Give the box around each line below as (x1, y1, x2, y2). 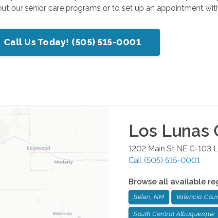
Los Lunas (128, 120, 209, 141)
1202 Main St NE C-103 (128, 144, 211, 153)
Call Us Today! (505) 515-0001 (3, 36, 141, 47)
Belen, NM (133, 193, 164, 200)
